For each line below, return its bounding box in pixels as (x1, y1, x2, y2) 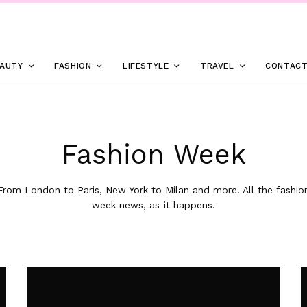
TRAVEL (200, 60, 234, 71)
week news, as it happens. (92, 199, 215, 210)
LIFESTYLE (122, 60, 169, 71)
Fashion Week (61, 138, 246, 171)
